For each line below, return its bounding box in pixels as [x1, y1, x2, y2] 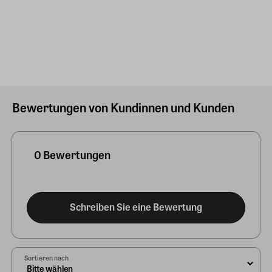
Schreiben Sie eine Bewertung [70, 199, 202, 214]
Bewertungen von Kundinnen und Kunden [12, 98, 234, 117]
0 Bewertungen [34, 146, 110, 163]
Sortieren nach [24, 252, 69, 262]
